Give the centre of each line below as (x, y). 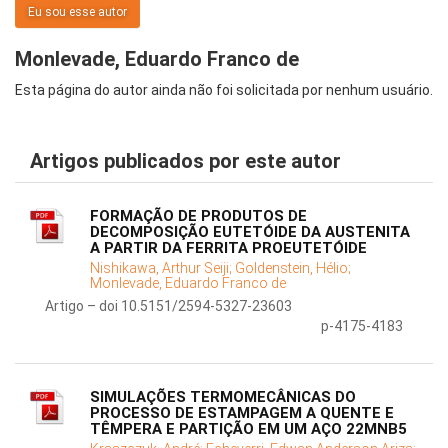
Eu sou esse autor (77, 12)
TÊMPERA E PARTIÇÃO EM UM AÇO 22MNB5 (248, 429)
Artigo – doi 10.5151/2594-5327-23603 (168, 306)
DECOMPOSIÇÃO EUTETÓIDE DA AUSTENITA (250, 232)
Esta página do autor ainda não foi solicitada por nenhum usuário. (224, 90)
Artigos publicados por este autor (185, 161)
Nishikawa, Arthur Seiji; (162, 268)
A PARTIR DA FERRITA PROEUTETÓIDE (228, 248)
